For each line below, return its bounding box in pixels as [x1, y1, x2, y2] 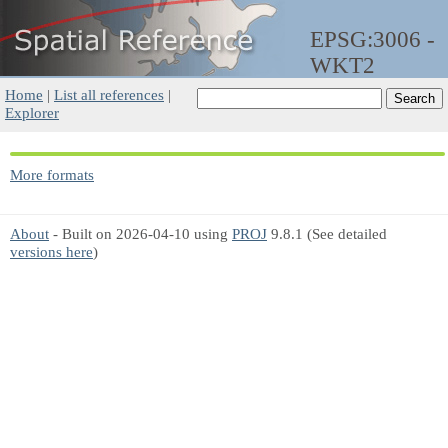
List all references [54, 86, 164, 103]
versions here [10, 243, 93, 260]
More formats [10, 166, 94, 183]
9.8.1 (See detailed [267, 225, 387, 242]
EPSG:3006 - [310, 27, 435, 52]
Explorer [5, 104, 59, 121]
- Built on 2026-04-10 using [49, 225, 232, 242]
